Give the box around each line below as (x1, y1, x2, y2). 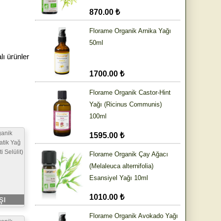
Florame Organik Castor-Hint (89, 89, 171, 97)
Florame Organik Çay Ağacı (89, 150, 168, 158)
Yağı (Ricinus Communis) (89, 101, 162, 109)
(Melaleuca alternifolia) (89, 162, 153, 170)
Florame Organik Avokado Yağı (89, 212, 178, 220)
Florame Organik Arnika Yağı (89, 27, 171, 35)
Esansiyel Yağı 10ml (89, 174, 148, 182)
